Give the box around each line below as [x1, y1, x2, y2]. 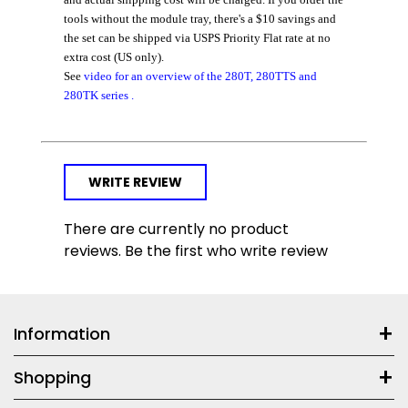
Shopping [14, 366, 91, 390]
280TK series [64, 88, 128, 103]
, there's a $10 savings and [209, 12, 336, 26]
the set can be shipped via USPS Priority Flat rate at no [64, 31, 331, 46]
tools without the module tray [64, 12, 209, 26]
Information [14, 322, 110, 346]
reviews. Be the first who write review [64, 240, 328, 262]
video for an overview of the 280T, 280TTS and [84, 69, 317, 84]
